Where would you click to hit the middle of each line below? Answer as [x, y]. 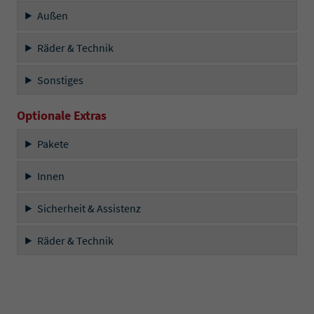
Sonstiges [61, 80]
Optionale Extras [62, 115]
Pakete [53, 143]
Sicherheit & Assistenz [89, 208]
